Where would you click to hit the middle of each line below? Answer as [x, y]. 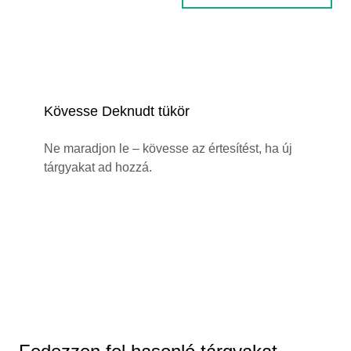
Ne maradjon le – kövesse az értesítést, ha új [168, 148]
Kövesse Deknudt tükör [117, 111]
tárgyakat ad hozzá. [98, 167]
